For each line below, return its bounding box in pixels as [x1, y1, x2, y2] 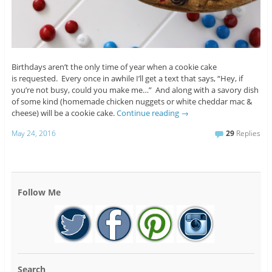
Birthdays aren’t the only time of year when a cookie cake [11, 61, 217, 72]
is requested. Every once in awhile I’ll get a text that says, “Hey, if [11, 72, 243, 84]
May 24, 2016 [11, 128, 56, 139]
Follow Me [17, 186, 61, 199]
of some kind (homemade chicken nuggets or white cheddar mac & [11, 95, 252, 107]
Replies [234, 128, 261, 139]
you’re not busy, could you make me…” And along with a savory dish [11, 84, 259, 95]
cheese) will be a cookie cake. [11, 107, 117, 118]
